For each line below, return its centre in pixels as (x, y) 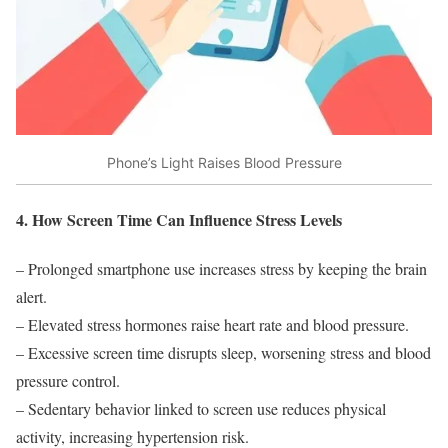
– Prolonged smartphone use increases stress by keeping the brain (221, 269)
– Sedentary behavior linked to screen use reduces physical (201, 409)
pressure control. (68, 381)
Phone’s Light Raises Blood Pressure (224, 163)
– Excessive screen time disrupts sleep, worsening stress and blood (223, 353)
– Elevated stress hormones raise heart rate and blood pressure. (212, 325)
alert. (31, 297)
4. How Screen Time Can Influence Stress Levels (179, 219)
